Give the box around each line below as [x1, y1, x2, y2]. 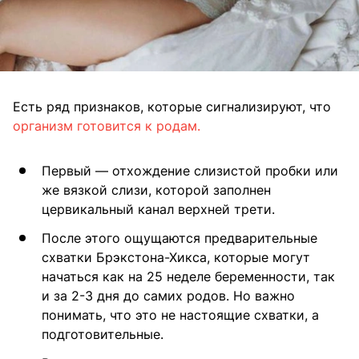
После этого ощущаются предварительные [42, 230, 317, 247]
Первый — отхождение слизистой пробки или [42, 163, 338, 179]
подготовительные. [42, 326, 163, 343]
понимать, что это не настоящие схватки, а [42, 307, 319, 324]
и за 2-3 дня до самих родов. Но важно [42, 288, 295, 305]
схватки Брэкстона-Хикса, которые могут [42, 249, 310, 266]
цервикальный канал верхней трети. [42, 201, 275, 218]
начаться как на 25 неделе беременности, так [42, 268, 335, 285]
